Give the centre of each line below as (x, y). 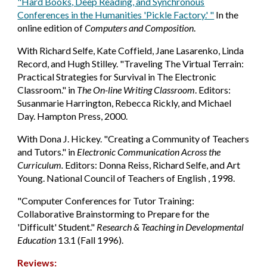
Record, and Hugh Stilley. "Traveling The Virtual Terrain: (131, 63)
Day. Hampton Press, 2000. (73, 116)
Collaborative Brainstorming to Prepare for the (114, 214)
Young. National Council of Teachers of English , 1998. (126, 178)
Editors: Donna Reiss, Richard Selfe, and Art (152, 165)
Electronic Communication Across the (149, 152)
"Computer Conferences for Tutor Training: (106, 201)
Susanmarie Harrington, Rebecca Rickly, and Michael (125, 103)
